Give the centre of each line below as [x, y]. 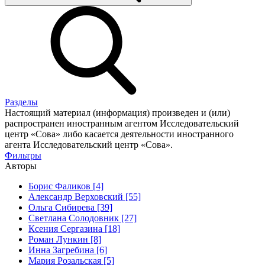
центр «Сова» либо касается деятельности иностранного [119, 134]
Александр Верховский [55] [85, 196]
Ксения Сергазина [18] [74, 228]
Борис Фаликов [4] [66, 186]
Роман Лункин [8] [65, 239]
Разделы [21, 102]
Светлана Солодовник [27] [83, 218]
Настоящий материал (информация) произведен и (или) [117, 112]
